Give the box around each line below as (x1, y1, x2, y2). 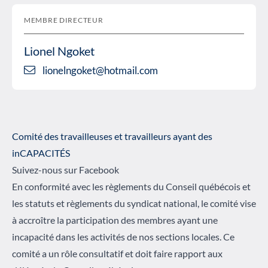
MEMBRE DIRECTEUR (24, 15, 103, 25)
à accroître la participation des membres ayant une (12, 214, 218, 226)
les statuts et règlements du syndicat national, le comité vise (12, 197, 256, 209)
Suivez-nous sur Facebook (12, 164, 119, 176)
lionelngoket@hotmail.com (42, 63, 158, 77)
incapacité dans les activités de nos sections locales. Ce (12, 231, 234, 243)
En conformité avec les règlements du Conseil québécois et (12, 181, 251, 193)
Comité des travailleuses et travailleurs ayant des (12, 130, 212, 142)
